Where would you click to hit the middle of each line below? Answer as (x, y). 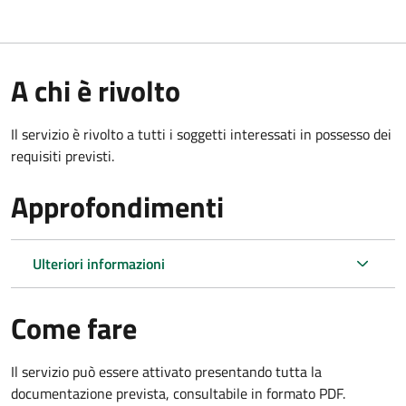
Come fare (74, 328)
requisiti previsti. (63, 155)
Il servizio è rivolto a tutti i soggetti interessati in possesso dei (201, 134)
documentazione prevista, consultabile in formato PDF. (178, 393)
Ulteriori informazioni (99, 263)
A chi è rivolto (96, 90)
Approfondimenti (117, 206)
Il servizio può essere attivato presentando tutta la (166, 371)
